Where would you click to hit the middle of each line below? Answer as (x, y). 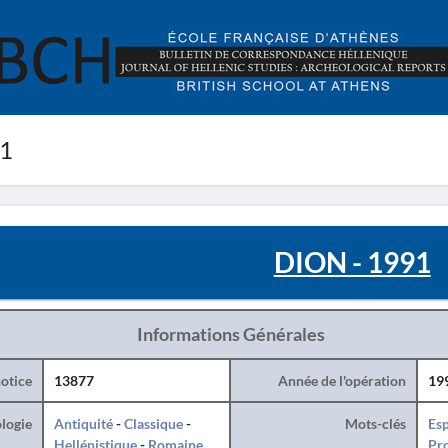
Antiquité (83, 423)
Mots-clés (375, 423)
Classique (153, 423)
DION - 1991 (352, 262)
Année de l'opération (341, 380)
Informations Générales (230, 334)
